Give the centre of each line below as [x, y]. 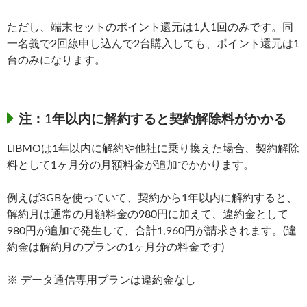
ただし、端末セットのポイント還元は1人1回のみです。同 [150, 27]
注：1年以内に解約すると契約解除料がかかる [152, 119]
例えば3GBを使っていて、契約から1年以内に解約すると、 [152, 198]
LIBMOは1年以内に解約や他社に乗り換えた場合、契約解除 [153, 148]
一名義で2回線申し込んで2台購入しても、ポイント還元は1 [153, 44]
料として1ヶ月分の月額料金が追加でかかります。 [131, 165]
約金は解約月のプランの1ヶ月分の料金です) [115, 247]
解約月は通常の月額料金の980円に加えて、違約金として [148, 214]
